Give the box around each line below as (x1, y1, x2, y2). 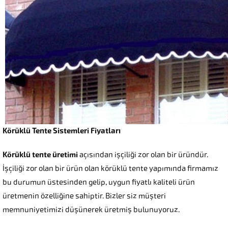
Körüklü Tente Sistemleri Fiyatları (3, 126, 121, 136)
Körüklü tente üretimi (3, 150, 78, 160)
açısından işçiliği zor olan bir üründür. (78, 150, 210, 160)
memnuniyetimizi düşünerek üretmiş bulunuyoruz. (3, 205, 180, 215)
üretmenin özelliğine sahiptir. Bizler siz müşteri (3, 191, 166, 201)
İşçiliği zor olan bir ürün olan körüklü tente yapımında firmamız (3, 164, 218, 174)
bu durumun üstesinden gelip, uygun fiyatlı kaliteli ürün (3, 178, 195, 187)
